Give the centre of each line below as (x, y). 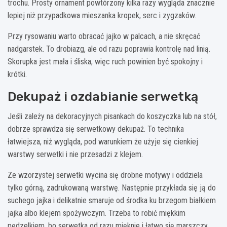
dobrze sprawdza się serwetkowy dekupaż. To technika (96, 129)
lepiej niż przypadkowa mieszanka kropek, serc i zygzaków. (102, 16)
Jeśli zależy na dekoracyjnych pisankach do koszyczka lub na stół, (112, 117)
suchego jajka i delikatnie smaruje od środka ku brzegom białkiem (112, 201)
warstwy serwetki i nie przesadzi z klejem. (75, 155)
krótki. (17, 74)
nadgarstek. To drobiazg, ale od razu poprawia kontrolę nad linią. (109, 49)
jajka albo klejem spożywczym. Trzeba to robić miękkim (97, 213)
